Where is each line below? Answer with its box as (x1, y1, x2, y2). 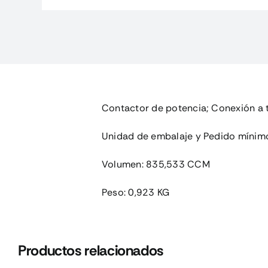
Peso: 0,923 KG (101, 186, 170, 199)
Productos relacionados (17, 241, 164, 260)
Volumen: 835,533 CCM (101, 158, 210, 170)
